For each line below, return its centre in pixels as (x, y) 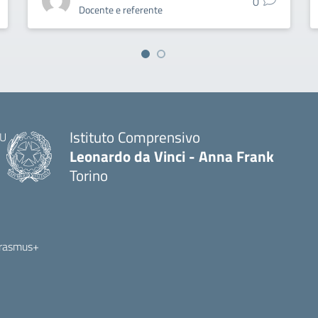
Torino (89, 175)
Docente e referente (120, 10)
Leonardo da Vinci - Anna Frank (172, 156)
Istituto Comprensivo (135, 137)
